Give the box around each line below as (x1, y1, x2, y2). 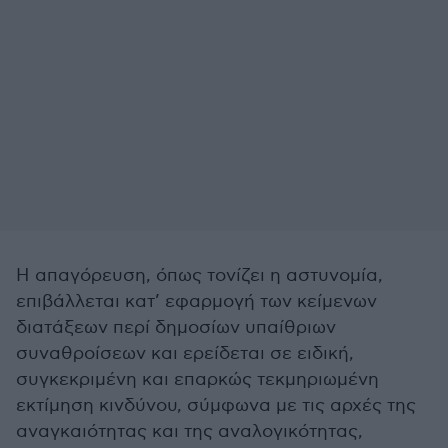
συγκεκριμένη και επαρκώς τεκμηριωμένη (16, 369, 379, 390)
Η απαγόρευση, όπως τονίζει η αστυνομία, (16, 265, 383, 286)
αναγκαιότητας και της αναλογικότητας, (16, 421, 363, 442)
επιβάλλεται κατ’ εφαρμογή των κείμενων (16, 291, 377, 312)
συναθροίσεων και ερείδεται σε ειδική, (16, 343, 354, 364)
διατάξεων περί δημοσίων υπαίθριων (16, 317, 336, 338)
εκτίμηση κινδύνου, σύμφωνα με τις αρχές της (16, 395, 416, 416)
